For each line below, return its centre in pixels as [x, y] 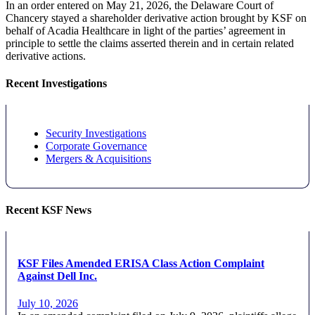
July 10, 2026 [48, 304]
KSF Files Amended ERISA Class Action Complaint [141, 264]
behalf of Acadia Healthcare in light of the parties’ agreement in [146, 30]
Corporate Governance [96, 146]
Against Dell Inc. [57, 276]
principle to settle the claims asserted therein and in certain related [150, 43]
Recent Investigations [56, 84]
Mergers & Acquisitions [98, 159]
